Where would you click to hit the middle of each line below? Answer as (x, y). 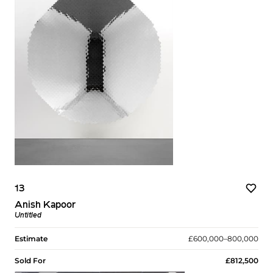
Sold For (30, 260)
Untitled (28, 215)
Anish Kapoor (45, 205)
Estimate (31, 238)
